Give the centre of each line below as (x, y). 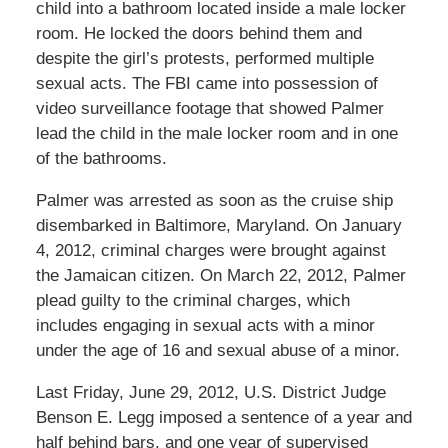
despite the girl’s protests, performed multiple (204, 58)
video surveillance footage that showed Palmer (209, 108)
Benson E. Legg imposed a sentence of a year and (223, 417)
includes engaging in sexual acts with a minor (205, 325)
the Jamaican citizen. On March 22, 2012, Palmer (220, 275)
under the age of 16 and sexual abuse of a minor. (217, 350)
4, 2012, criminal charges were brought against (210, 250)
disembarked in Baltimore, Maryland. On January (218, 225)
